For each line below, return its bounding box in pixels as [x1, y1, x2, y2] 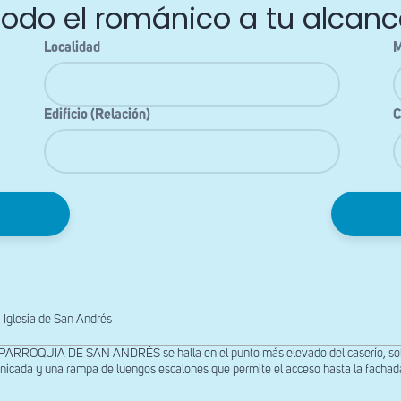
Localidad [43, 41, 100, 55]
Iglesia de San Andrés [4, 313, 112, 327]
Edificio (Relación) [43, 108, 150, 123]
